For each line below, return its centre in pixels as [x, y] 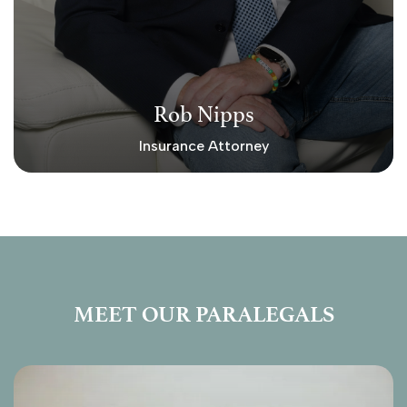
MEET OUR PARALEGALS [203, 314]
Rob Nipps [203, 114]
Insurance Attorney [203, 145]
